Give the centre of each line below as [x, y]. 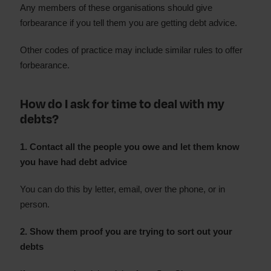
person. [35, 204]
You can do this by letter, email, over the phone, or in [122, 189]
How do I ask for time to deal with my [122, 104]
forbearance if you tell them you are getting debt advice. [129, 23]
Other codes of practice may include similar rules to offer [131, 50]
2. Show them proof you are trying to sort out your [126, 231]
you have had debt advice [73, 162]
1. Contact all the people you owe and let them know [130, 147]
